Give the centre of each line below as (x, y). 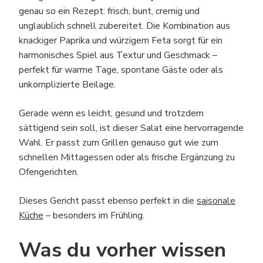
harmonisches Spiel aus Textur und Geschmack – (118, 55)
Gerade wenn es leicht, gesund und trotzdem (111, 113)
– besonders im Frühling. (94, 215)
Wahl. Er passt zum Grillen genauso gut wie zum (119, 143)
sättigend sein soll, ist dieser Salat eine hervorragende (131, 128)
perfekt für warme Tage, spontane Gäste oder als (121, 70)
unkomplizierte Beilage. (67, 85)
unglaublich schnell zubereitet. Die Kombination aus (124, 26)
